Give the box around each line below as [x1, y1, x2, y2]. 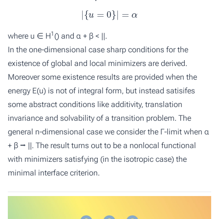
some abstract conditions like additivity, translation [8, 100, 182, 109]
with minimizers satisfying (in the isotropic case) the [8, 154, 187, 164]
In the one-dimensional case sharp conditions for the [8, 45, 188, 55]
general [8, 127, 35, 137]
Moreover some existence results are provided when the [8, 72, 197, 82]
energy [8, 86, 32, 96]
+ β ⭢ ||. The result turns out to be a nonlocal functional [8, 141, 196, 151]
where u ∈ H [8, 31, 51, 41]
